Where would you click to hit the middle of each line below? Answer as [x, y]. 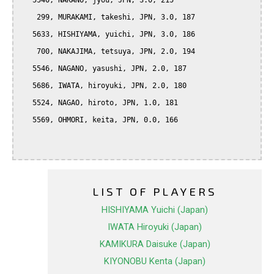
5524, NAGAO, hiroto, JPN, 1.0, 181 [26, 103]
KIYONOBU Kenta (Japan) [155, 261]
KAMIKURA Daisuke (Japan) [155, 244]
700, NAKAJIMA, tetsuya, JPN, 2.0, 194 [28, 52]
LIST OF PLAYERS [155, 191]
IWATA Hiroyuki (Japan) [155, 227]
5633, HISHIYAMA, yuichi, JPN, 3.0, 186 [26, 35]
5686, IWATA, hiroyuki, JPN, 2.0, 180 [26, 86]
